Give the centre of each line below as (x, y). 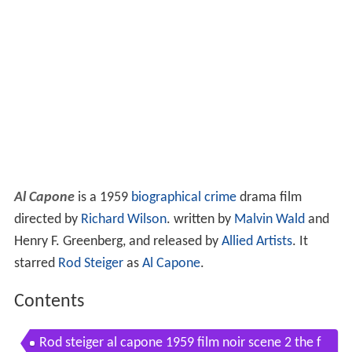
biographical (166, 198)
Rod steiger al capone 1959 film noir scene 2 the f (180, 343)
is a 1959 (103, 198)
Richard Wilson (123, 220)
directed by (47, 220)
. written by (200, 220)
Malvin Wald (269, 220)
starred (36, 264)
